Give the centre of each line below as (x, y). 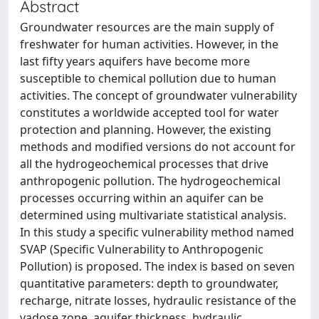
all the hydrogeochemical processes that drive (144, 164)
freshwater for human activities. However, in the (149, 44)
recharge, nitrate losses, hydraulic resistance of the (158, 300)
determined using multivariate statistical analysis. (153, 215)
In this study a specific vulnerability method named (157, 232)
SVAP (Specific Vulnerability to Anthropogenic (142, 249)
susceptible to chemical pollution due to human (148, 78)
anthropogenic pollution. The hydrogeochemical (150, 181)
